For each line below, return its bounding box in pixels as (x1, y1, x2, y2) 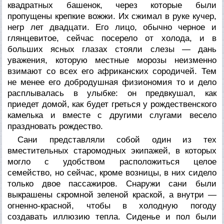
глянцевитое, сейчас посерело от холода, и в (7, 33, 216, 43)
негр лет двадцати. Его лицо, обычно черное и (7, 22, 216, 32)
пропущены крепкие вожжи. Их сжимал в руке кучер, (7, 11, 216, 21)
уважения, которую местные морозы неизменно (7, 55, 216, 65)
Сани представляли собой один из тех (17, 134, 216, 144)
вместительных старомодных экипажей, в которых (7, 145, 216, 155)
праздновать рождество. (7, 121, 103, 131)
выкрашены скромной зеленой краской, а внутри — (7, 189, 216, 199)
